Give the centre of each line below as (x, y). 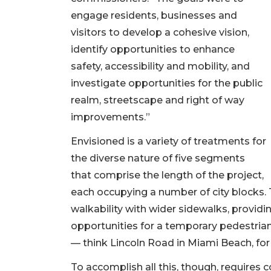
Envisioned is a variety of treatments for (168, 141)
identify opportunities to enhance (153, 49)
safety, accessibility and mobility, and (160, 66)
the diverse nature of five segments (158, 158)
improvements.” (110, 117)
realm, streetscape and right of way (158, 100)
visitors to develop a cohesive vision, (160, 32)
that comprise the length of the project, (167, 175)
